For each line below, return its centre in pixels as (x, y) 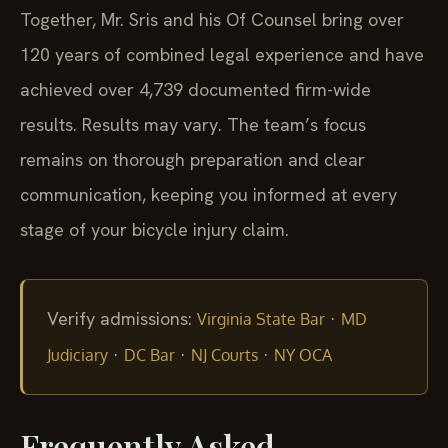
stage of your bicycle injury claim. (154, 229)
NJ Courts (224, 355)
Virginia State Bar (261, 319)
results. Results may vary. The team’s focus (193, 124)
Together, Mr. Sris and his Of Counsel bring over (212, 19)
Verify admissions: (122, 319)
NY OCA (303, 355)
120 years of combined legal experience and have (222, 54)
